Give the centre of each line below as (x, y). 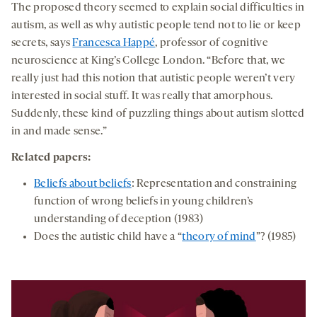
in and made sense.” (59, 131)
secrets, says (42, 43)
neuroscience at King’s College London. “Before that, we (149, 60)
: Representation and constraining (214, 184)
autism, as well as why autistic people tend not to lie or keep (156, 25)
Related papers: (51, 157)
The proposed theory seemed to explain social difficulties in (158, 7)
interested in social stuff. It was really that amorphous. (142, 96)
